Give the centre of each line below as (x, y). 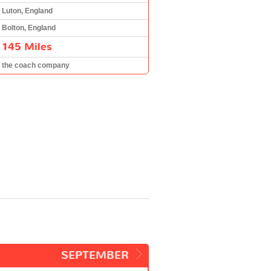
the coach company (36, 65)
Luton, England (27, 11)
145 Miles (27, 47)
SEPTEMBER (95, 255)
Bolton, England (29, 28)
